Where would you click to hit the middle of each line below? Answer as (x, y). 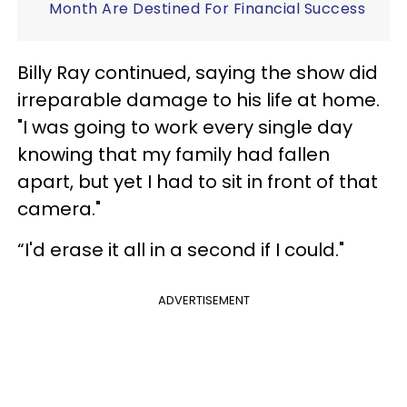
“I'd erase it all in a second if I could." (181, 249)
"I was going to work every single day (185, 127)
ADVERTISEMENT (203, 300)
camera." (59, 208)
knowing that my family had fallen (174, 154)
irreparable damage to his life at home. (199, 99)
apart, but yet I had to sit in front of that (198, 181)
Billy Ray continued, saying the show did (198, 72)
